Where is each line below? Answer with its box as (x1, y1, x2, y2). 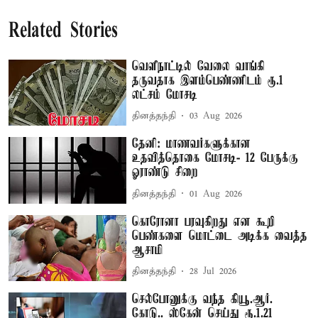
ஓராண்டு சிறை (132, 165, 199, 180)
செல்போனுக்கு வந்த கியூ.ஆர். (132, 292, 273, 307)
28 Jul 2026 (190, 265, 237, 278)
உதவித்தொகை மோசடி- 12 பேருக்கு (132, 151, 299, 166)
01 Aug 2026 (190, 187, 243, 200)
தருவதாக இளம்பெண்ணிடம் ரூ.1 (132, 73, 284, 88)
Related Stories (9, 20, 118, 43)
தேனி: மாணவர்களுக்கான (132, 137, 251, 152)
